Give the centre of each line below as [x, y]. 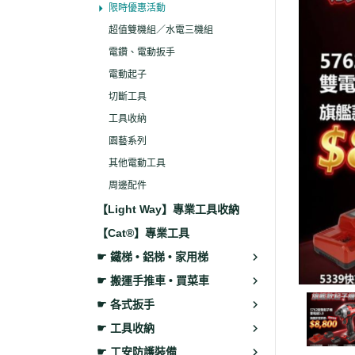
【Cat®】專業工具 [143, 233]
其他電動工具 [137, 163]
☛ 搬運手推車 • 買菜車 [153, 281]
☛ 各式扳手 [126, 304]
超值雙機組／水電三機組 [161, 30]
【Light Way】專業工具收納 [168, 209]
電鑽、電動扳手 [142, 52]
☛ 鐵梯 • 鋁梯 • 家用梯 [153, 257]
